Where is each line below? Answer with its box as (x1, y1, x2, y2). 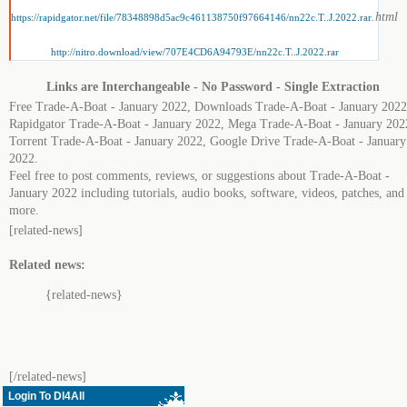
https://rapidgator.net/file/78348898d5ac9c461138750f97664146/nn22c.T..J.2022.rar (11, 12, 372, 23)
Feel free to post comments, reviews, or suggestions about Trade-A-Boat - (9, 169, 390, 183)
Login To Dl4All (8, 390, 84, 402)
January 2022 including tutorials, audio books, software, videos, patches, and (9, 186, 404, 200)
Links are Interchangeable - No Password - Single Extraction (46, 80, 380, 94)
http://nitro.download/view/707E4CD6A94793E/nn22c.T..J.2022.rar (50, 46, 339, 57)
